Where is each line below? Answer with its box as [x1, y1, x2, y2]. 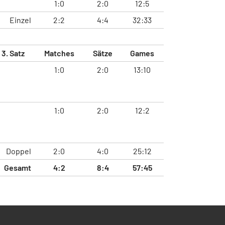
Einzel [10, 15, 31, 25]
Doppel [6, 146, 31, 156]
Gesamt [4, 162, 31, 172]
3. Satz [1, 48, 25, 58]
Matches [44, 48, 74, 58]
